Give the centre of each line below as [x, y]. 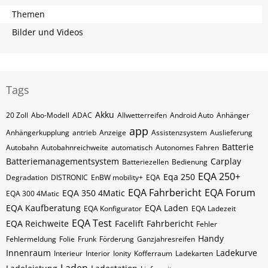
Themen [28, 14]
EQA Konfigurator [113, 208]
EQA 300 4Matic [33, 194]
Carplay [226, 161]
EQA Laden [167, 208]
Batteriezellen [145, 162]
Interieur [68, 253]
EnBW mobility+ [117, 177]
